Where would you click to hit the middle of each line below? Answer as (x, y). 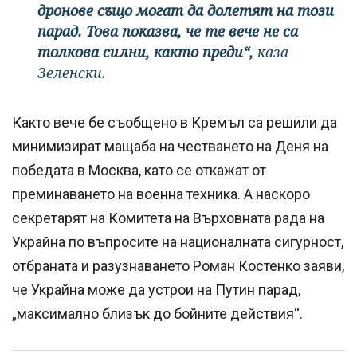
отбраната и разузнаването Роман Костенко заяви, (178, 266)
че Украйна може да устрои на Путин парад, (156, 290)
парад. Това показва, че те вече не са (168, 31)
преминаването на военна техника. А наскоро (161, 194)
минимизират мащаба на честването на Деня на (170, 147)
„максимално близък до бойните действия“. (157, 314)
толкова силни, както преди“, (145, 52)
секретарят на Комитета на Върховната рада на (168, 218)
